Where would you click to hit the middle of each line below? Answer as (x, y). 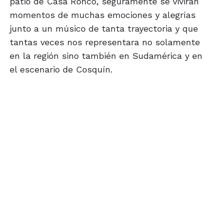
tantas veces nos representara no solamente (105, 42)
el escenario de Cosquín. (61, 70)
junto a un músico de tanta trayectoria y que (104, 29)
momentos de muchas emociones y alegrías (103, 15)
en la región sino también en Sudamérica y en (106, 56)
